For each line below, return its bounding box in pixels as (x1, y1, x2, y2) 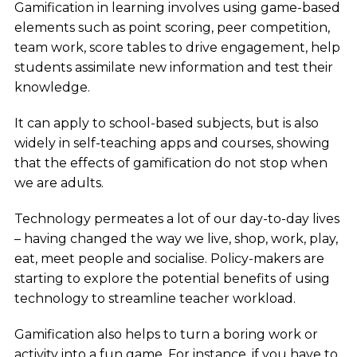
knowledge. (14, 80, 93, 96)
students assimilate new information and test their (14, 60, 333, 76)
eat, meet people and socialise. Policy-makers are (14, 251, 324, 267)
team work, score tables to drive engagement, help (14, 40, 340, 56)
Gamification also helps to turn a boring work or (14, 327, 318, 343)
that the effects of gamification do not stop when (14, 155, 328, 171)
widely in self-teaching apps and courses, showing (14, 135, 330, 151)
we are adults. (14, 175, 104, 191)
